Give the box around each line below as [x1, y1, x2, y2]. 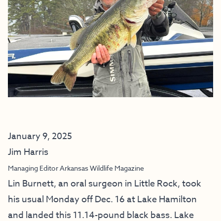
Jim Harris [8, 146, 48, 159]
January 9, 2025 [8, 130, 72, 144]
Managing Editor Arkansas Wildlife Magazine [8, 163, 144, 173]
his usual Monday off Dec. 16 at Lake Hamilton [8, 193, 197, 207]
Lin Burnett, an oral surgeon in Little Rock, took [8, 177, 201, 191]
